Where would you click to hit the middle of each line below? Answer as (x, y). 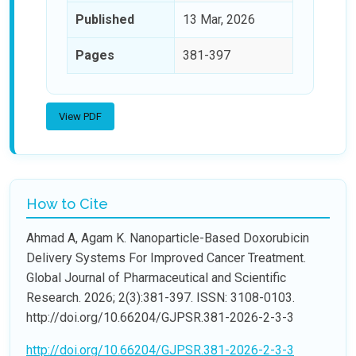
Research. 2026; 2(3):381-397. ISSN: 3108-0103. (161, 297)
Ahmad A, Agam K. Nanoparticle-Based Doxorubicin (168, 238)
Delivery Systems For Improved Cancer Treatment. (166, 257)
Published (105, 19)
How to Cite (67, 203)
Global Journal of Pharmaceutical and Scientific (156, 277)
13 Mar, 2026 (219, 19)
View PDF (80, 116)
